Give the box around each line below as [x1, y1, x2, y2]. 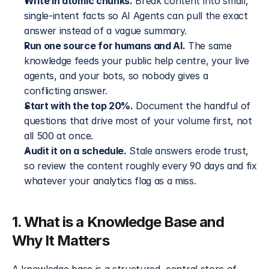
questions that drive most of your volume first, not [24, 115, 252, 127]
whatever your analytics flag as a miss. [24, 175, 196, 187]
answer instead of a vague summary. [24, 25, 187, 37]
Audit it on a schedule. [24, 145, 127, 157]
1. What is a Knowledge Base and [12, 213, 225, 231]
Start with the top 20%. [24, 100, 133, 112]
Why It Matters [12, 232, 109, 249]
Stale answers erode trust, [126, 145, 249, 157]
